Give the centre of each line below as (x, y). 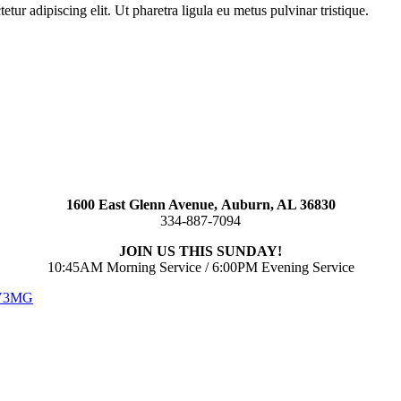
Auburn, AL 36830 (278, 204)
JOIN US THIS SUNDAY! (200, 251)
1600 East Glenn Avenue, (143, 204)
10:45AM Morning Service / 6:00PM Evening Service (200, 267)
